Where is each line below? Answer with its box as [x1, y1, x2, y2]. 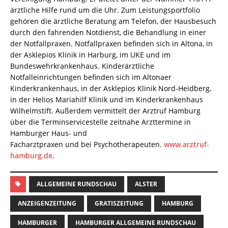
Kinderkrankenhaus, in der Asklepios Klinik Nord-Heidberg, [10, 83, 211, 93]
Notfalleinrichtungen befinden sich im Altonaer [10, 72, 172, 82]
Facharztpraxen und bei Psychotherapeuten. [10, 139, 164, 149]
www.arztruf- [164, 139, 209, 149]
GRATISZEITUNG [95, 198, 144, 208]
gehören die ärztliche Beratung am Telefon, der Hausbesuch [10, 16, 216, 26]
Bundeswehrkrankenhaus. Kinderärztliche [10, 61, 154, 71]
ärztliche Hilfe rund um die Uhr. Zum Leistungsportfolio [10, 5, 200, 15]
